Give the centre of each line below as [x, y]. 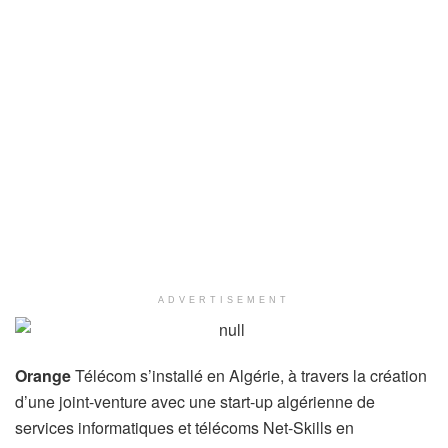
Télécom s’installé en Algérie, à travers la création [249, 375]
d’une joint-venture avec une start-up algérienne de [195, 401]
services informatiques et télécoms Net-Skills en [184, 427]
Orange [43, 375]
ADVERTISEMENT [224, 299]
